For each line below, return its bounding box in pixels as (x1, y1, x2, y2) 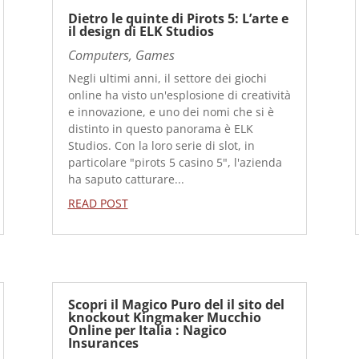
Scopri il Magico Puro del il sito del (67, 296, 284, 313)
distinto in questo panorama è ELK (67, 120, 253, 136)
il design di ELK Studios (67, 22, 214, 40)
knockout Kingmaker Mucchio (67, 309, 261, 326)
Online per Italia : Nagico (67, 321, 227, 339)
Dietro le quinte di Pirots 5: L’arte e (67, 9, 288, 27)
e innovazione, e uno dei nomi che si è (67, 103, 274, 119)
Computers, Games (67, 46, 175, 64)
